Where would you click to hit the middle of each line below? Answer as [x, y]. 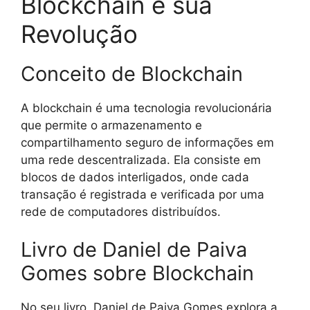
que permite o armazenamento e [111, 125]
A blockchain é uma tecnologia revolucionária [146, 108]
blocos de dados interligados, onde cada [135, 177]
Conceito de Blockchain [132, 73]
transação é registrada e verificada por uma [143, 194]
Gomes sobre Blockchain [137, 273]
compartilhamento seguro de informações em [147, 142]
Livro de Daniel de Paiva [134, 250]
